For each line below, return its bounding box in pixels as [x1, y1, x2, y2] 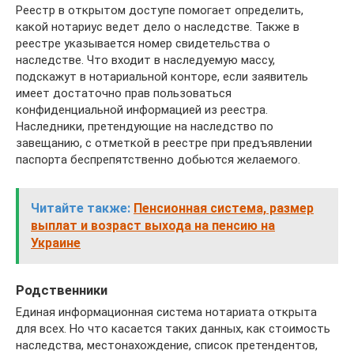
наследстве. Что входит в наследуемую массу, [16, 52, 275, 67]
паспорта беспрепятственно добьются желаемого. [16, 152, 300, 167]
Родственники [16, 282, 107, 298]
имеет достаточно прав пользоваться [16, 85, 232, 100]
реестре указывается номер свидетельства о [16, 36, 270, 51]
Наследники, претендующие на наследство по [16, 119, 273, 134]
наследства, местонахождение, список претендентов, [16, 337, 318, 352]
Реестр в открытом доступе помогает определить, [16, 2, 303, 17]
